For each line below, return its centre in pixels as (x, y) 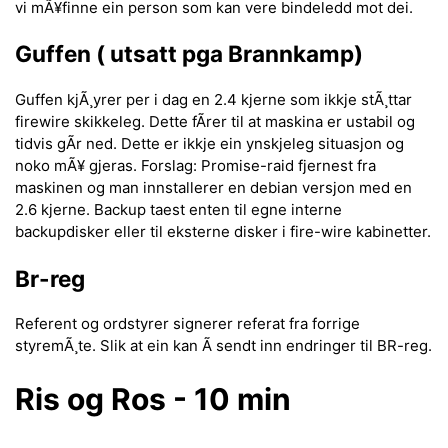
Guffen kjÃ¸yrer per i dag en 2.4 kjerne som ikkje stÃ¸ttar (213, 100)
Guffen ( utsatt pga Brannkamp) (189, 54)
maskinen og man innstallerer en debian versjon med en (213, 188)
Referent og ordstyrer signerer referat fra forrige (187, 324)
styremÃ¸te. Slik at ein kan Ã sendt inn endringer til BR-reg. (223, 346)
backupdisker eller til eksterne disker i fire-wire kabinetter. (223, 232)
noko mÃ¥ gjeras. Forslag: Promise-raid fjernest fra (195, 166)
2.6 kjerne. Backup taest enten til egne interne (178, 210)
